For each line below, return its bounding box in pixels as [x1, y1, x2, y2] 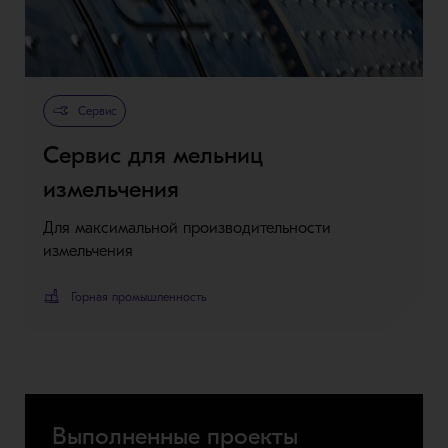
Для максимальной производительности [42, 218, 331, 237]
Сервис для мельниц [42, 140, 263, 169]
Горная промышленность [70, 289, 206, 304]
